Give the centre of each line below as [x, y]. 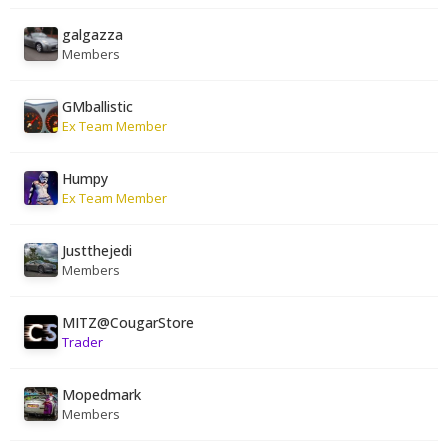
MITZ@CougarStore [128, 322]
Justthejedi [97, 250]
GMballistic [97, 106]
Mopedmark [101, 394]
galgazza [92, 34]
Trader [82, 342]
